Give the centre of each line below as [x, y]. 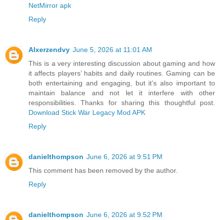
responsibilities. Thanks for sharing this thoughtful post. [122, 102]
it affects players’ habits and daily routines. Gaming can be [122, 73]
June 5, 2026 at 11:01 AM [112, 49]
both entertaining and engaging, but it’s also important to [122, 83]
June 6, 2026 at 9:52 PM [124, 214]
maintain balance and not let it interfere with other [122, 93]
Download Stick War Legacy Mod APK [87, 112]
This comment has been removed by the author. [103, 170]
